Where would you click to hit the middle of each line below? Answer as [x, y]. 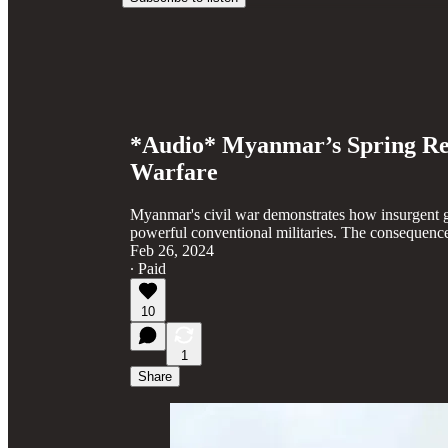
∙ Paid [148, 268]
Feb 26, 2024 [172, 250]
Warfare [174, 171]
